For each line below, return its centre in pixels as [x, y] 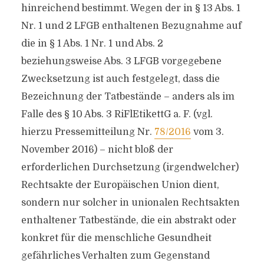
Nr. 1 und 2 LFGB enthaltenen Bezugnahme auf [131, 26]
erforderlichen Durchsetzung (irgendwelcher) [130, 167]
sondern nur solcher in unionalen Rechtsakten [130, 203]
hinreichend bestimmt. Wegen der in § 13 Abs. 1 [131, 8]
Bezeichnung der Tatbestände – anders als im [128, 97]
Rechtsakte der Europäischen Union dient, [120, 185]
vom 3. [207, 132]
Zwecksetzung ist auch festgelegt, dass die [120, 79]
